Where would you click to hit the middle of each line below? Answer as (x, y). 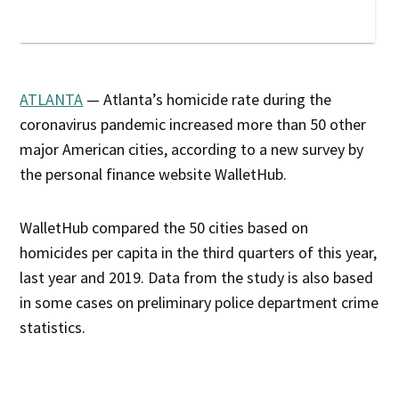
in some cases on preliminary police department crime (199, 302)
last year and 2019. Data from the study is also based (197, 277)
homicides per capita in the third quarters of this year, (199, 252)
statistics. (53, 327)
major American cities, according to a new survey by (192, 149)
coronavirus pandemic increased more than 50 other (193, 124)
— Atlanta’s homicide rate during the (208, 99)
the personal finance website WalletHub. (157, 174)
